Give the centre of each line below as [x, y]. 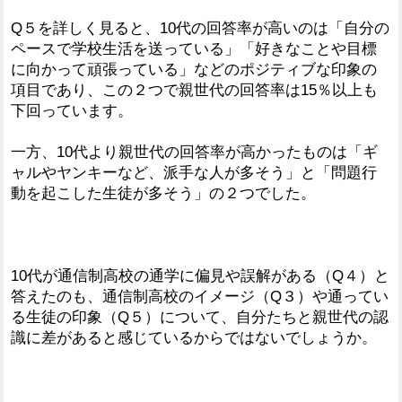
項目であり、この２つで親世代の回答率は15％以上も [194, 90]
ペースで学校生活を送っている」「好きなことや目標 [194, 48]
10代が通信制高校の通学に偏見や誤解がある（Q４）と [200, 275]
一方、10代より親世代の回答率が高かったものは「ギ [194, 152]
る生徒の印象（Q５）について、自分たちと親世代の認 [200, 317]
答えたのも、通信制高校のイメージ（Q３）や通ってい [200, 296]
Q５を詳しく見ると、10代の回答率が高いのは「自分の [200, 28]
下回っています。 [72, 110]
